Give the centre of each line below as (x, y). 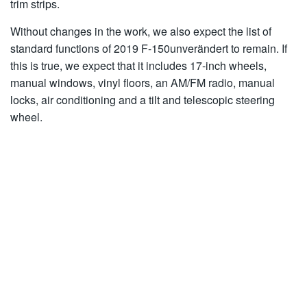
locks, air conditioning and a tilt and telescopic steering (143, 100)
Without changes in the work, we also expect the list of (141, 31)
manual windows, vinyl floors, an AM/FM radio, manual (143, 83)
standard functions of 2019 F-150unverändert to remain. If (149, 48)
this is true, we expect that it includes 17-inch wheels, (138, 65)
